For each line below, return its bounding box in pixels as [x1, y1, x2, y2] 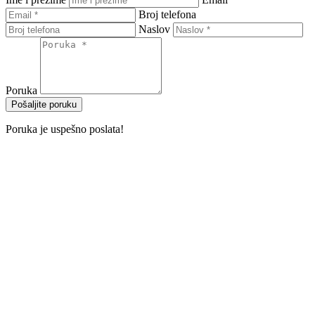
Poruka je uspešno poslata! [6, 122, 124, 135]
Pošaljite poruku [11, 98, 77, 110]
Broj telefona [139, 8, 196, 20]
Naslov [139, 22, 170, 35]
